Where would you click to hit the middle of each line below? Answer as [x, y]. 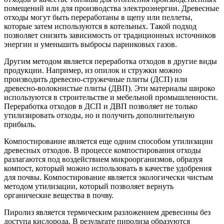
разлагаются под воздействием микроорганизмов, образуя [103, 159]
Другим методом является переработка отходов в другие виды [110, 61]
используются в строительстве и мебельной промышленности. [111, 97]
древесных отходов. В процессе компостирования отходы [102, 150]
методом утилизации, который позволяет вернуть [89, 186]
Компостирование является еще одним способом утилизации [108, 141]
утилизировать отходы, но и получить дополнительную [99, 115]
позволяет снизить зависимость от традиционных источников [110, 35]
